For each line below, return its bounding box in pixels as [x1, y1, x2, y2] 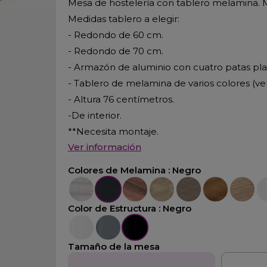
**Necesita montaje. [67, 126, 159, 137]
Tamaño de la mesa [67, 241, 160, 252]
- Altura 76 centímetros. [67, 94, 174, 105]
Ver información [67, 141, 141, 153]
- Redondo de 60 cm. [67, 29, 163, 41]
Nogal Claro [202, 177, 256, 188]
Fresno [68, 177, 100, 188]
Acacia [229, 177, 259, 188]
